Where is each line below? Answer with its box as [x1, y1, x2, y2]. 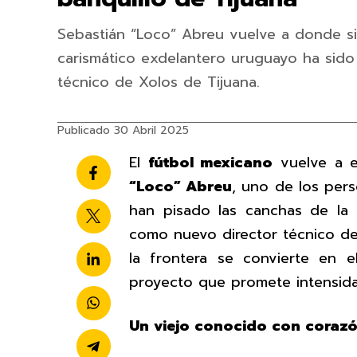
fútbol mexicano [147, 151, 273, 174]
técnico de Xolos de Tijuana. [57, 71, 260, 93]
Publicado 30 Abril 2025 [57, 122, 189, 139]
